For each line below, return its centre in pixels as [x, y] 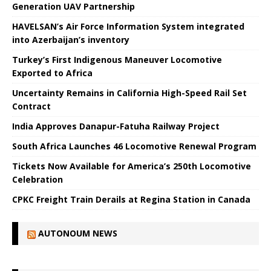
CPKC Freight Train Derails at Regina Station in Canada [131, 200]
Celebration [38, 180]
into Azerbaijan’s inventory [71, 40]
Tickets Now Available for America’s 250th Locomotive [132, 166]
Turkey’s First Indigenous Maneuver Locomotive [117, 60]
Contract [31, 106]
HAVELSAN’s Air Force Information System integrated [128, 27]
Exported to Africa [52, 73]
